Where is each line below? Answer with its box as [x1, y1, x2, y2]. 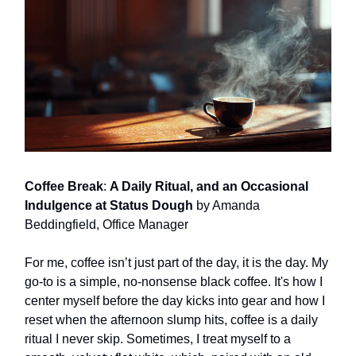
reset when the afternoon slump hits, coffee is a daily [25, 312, 318, 327]
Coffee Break [25, 179, 103, 193]
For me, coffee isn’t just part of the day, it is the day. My [25, 255, 328, 269]
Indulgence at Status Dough [25, 198, 193, 212]
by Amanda [193, 198, 260, 212]
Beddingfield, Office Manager [25, 217, 188, 231]
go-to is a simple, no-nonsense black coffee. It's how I [25, 274, 323, 288]
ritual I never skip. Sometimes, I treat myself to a [25, 331, 291, 346]
